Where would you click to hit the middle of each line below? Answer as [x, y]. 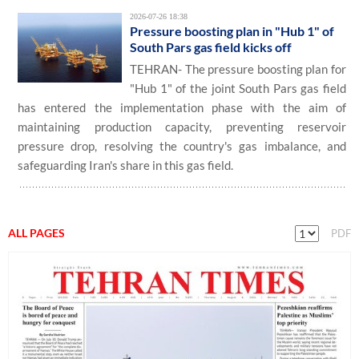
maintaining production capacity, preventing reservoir [182, 127]
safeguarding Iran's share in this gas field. [125, 165]
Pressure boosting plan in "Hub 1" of [232, 31]
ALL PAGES [36, 233]
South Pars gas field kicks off [211, 47]
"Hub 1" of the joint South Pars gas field [238, 88]
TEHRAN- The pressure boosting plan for [238, 69]
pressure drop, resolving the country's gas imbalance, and [182, 146]
